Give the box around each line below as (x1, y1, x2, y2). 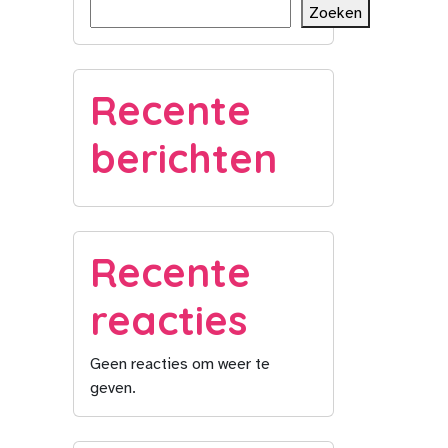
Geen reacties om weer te (90, 354, 270, 374)
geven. (90, 378, 136, 398)
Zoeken (309, 3, 362, 23)
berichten (90, 133, 277, 183)
